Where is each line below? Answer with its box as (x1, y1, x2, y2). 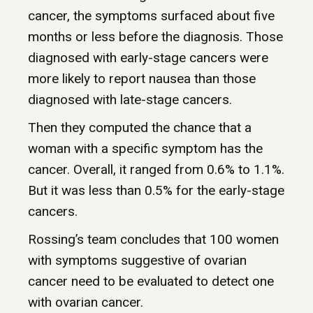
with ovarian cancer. (28, 294, 143, 311)
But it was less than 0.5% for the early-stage (28, 182, 284, 199)
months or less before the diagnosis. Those (28, 29, 283, 45)
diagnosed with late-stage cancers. (28, 92, 232, 108)
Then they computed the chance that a (28, 119, 252, 136)
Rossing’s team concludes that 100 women (28, 231, 279, 248)
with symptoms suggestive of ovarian (28, 252, 247, 269)
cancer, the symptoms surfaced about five (28, 8, 275, 24)
